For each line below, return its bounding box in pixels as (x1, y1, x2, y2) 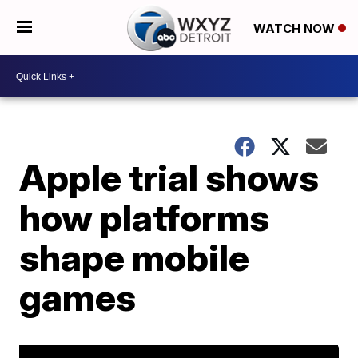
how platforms (19, 195, 270, 240)
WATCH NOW (253, 20, 338, 36)
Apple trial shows (19, 155, 320, 200)
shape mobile (19, 235, 250, 280)
